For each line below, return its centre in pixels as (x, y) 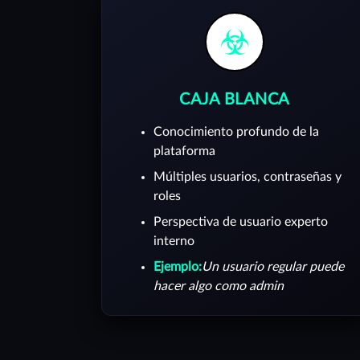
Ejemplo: (178, 267)
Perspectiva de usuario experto (241, 222)
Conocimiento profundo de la (236, 132)
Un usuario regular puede (273, 267)
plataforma (184, 151)
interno (174, 241)
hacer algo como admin (219, 286)
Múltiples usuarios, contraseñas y (247, 177)
